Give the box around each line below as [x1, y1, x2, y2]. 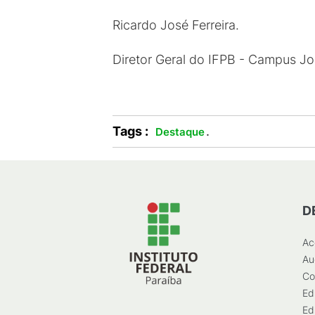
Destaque [155, 125, 205, 139]
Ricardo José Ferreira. [112, 18, 239, 32]
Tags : [112, 124, 148, 139]
